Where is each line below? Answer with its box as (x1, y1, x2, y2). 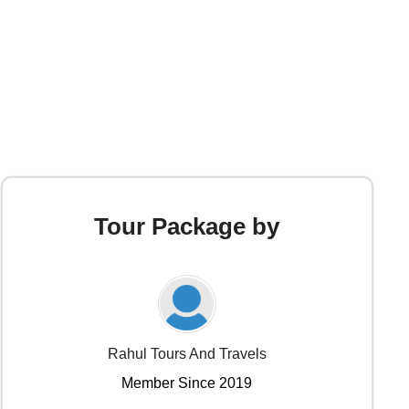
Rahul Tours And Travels (107, 346, 267, 362)
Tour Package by (94, 213, 280, 240)
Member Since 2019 (121, 375, 253, 391)
